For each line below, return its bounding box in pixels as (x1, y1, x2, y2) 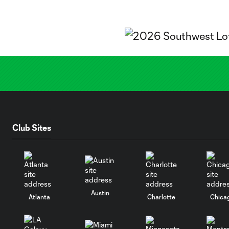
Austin (91, 189, 110, 196)
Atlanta (29, 193, 51, 200)
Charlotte (147, 193, 175, 200)
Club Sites (12, 122, 51, 132)
